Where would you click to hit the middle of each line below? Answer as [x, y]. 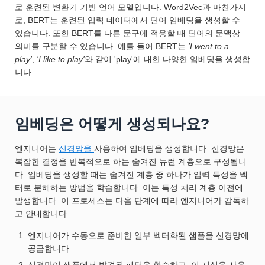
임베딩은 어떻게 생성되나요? [112, 124]
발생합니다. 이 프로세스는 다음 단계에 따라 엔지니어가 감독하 [132, 201]
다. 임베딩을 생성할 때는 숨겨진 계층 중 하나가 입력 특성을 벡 [131, 175]
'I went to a [209, 46]
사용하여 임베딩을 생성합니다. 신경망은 [169, 149]
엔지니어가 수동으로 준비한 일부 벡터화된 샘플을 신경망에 [138, 236]
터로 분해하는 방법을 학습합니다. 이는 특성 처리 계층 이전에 [129, 188]
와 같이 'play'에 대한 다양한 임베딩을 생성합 [167, 59]
